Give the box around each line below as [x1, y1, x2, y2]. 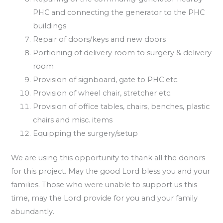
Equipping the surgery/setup [33, 128, 138, 138]
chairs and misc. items [33, 115, 113, 124]
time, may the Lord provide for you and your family [11, 193, 198, 203]
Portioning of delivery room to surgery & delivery [33, 48, 212, 57]
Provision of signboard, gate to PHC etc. [33, 75, 179, 84]
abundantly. [11, 207, 55, 216]
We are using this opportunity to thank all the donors [11, 153, 206, 162]
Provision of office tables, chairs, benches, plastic [33, 102, 210, 111]
